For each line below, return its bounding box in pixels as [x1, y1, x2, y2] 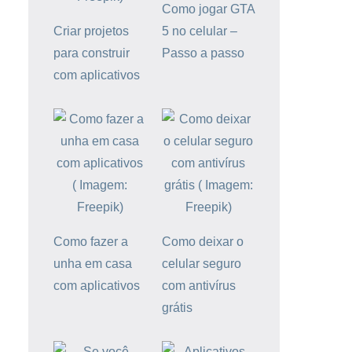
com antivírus [162, 279, 236, 293]
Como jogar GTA [162, 2, 255, 16]
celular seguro [162, 257, 241, 271]
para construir [53, 46, 130, 60]
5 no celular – [162, 24, 237, 38]
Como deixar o [162, 235, 244, 249]
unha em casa [53, 257, 132, 271]
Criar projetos [53, 24, 129, 38]
